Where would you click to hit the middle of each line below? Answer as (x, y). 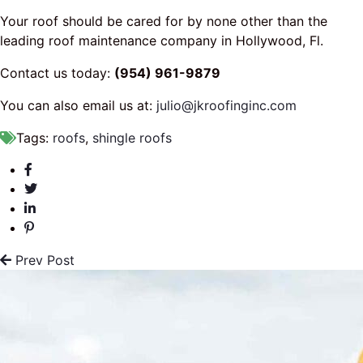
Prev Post (43, 260)
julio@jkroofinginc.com (226, 105)
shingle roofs (132, 137)
